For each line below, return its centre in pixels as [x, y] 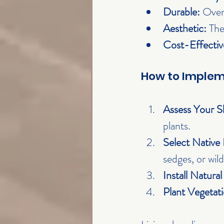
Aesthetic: [185, 28]
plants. [177, 126]
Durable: [181, 12]
